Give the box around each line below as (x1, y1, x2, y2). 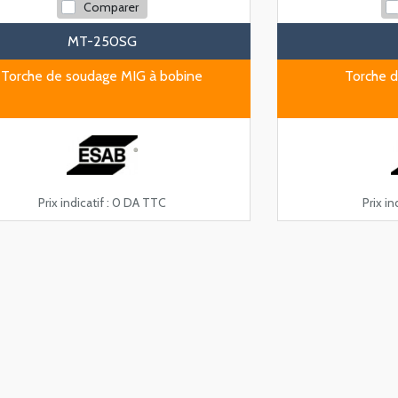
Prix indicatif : (37, 195, 109, 211)
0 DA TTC (111, 195, 166, 211)
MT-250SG (67, 33, 137, 51)
